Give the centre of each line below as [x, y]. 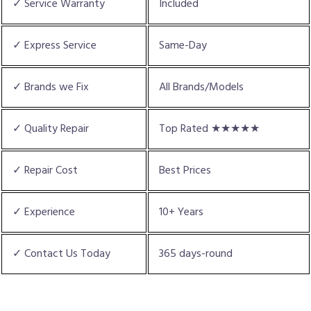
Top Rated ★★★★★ [209, 129]
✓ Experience [44, 212]
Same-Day [183, 45]
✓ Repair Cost [45, 170]
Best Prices [185, 170]
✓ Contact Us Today [61, 254]
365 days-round [196, 254]
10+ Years [181, 212]
